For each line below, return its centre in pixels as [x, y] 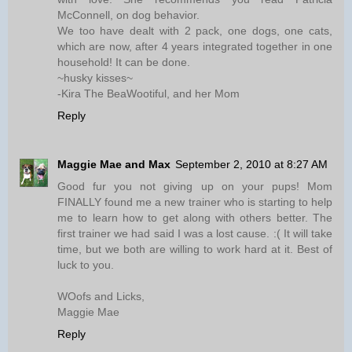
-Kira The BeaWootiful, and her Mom [148, 94]
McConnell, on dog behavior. [128, 15]
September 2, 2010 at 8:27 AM [251, 165]
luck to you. [86, 265]
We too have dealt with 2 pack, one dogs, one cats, [195, 31]
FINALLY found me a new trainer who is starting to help [195, 202]
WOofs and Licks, [101, 297]
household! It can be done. [124, 62]
